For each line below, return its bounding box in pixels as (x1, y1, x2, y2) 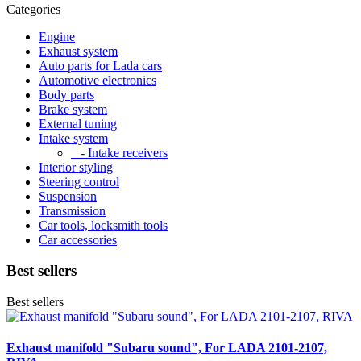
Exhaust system (39, 44, 118, 58)
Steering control (39, 174, 119, 189)
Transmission (39, 203, 106, 218)
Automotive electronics (39, 73, 156, 87)
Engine (39, 29, 75, 44)
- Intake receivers (71, 145, 168, 160)
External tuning (39, 116, 117, 131)
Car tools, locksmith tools (39, 218, 168, 232)
